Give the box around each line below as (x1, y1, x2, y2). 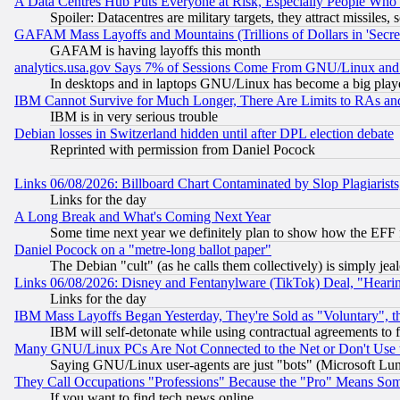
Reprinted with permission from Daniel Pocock (50, 141, 315, 157)
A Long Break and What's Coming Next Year (14, 208, 271, 224)
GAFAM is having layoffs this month (50, 42, 261, 58)
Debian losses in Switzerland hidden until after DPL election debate (14, 125, 394, 141)
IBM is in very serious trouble (50, 108, 218, 124)
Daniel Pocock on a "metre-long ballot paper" (14, 241, 271, 257)
